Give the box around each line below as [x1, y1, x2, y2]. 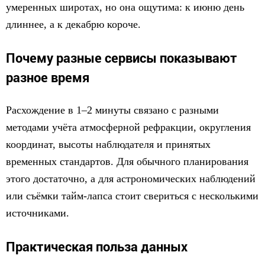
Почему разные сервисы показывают [6, 49, 237, 66]
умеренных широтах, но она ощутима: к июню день [6, 1, 244, 13]
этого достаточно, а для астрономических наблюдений [6, 173, 256, 185]
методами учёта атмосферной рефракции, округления [6, 121, 251, 133]
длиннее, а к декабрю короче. [6, 18, 141, 30]
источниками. [6, 207, 69, 219]
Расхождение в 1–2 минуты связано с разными [6, 104, 219, 116]
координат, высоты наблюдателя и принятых [6, 138, 211, 150]
